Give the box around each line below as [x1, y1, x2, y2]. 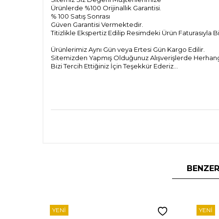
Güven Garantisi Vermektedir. [51, 20, 143, 28]
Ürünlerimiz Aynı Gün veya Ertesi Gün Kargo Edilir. [51, 45, 205, 53]
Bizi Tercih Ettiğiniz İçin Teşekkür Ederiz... [51, 62, 178, 70]
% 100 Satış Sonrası [51, 12, 111, 20]
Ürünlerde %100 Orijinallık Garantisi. [51, 3, 161, 12]
